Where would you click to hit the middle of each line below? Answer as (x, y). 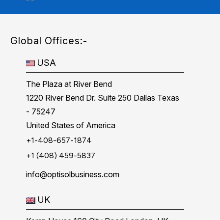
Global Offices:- (49, 41)
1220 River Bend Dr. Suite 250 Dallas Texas (103, 98)
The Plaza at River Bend (69, 84)
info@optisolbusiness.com (73, 175)
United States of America (71, 125)
